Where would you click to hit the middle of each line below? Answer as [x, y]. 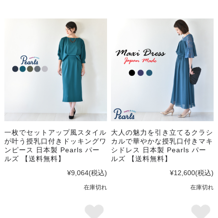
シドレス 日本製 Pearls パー [159, 150]
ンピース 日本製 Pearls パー [52, 150]
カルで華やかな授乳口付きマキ [162, 141]
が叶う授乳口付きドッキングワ [55, 141]
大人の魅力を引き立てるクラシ [162, 133]
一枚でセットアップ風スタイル [55, 133]
